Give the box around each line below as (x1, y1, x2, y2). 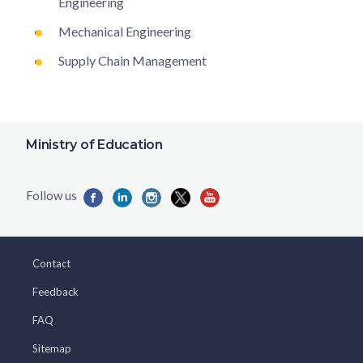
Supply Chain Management (58, 52, 207, 68)
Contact (32, 257, 70, 270)
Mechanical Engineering (58, 23, 191, 39)
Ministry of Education (26, 137, 163, 152)
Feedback (32, 285, 79, 298)
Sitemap (32, 342, 71, 355)
